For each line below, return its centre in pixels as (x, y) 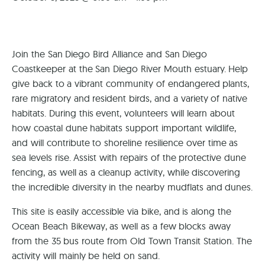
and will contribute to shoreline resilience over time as (125, 143)
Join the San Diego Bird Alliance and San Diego (110, 54)
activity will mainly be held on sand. (86, 256)
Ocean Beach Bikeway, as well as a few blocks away (122, 226)
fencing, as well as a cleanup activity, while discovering (126, 172)
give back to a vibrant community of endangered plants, (131, 84)
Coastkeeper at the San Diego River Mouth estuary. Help (130, 69)
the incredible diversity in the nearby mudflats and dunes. (132, 187)
